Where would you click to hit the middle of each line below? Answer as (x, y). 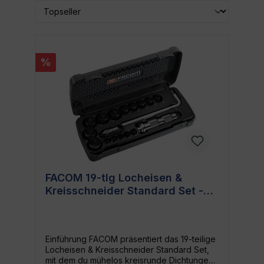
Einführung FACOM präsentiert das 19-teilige (131, 239)
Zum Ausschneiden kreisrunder (127, 203)
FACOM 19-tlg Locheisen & (114, 177)
